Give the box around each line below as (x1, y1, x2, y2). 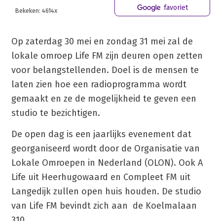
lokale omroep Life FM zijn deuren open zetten (11, 50, 203, 61)
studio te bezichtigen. (11, 107, 100, 118)
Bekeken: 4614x (15, 6, 57, 14)
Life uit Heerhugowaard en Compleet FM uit (11, 171, 190, 183)
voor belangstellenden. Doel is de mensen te (11, 64, 199, 75)
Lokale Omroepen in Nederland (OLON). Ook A (11, 157, 203, 168)
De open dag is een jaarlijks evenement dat (11, 128, 191, 140)
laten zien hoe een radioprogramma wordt (11, 78, 186, 90)
